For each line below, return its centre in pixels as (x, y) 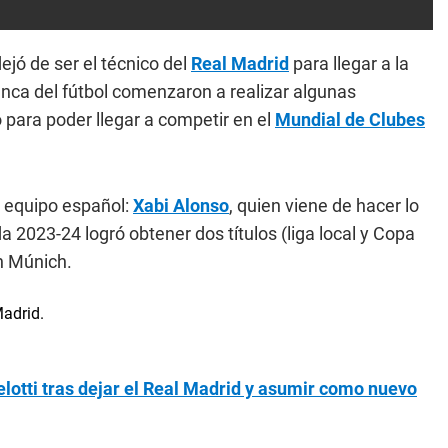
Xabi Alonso (181, 205)
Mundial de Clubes (350, 119)
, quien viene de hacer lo (324, 205)
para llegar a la (349, 63)
